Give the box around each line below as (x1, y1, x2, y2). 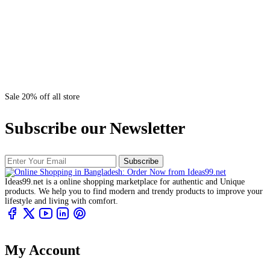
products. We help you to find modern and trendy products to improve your (5, 187, 263, 196)
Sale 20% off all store (5, 92, 80, 102)
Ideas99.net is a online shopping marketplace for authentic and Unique (5, 177, 245, 187)
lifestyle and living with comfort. (5, 196, 118, 206)
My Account (5, 242, 80, 259)
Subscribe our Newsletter (5, 119, 185, 138)
